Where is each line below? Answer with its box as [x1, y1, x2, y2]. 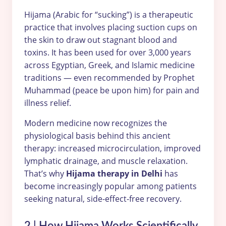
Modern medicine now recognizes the [24, 117, 167, 129]
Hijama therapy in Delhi [66, 167, 162, 179]
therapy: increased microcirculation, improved [24, 142, 201, 154]
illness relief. [24, 97, 71, 109]
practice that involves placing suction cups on [24, 22, 197, 33]
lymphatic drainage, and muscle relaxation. [24, 155, 188, 166]
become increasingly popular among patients [24, 180, 197, 192]
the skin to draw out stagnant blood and [24, 34, 177, 46]
